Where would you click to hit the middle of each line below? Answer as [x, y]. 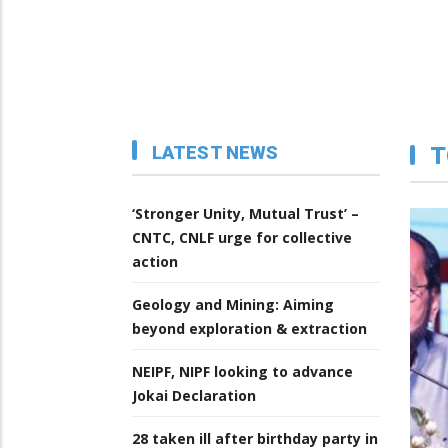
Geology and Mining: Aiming [233, 305]
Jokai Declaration [194, 396]
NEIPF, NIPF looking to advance [242, 372]
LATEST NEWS [215, 153]
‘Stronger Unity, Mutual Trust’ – [245, 214]
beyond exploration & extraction [249, 329]
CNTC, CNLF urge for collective [242, 238]
